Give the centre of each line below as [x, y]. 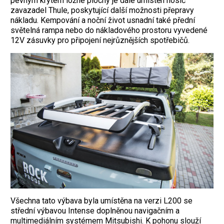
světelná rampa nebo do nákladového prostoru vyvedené [109, 30]
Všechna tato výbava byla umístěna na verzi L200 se [101, 200]
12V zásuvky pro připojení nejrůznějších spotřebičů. [101, 40]
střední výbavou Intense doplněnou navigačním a [95, 210]
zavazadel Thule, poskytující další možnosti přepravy [102, 10]
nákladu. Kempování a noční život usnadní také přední [103, 20]
